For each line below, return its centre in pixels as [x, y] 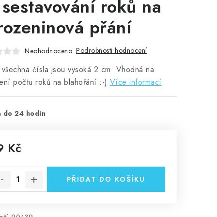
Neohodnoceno [48, 51]
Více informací [136, 82]
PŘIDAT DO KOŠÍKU [106, 179]
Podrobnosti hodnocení [112, 50]
